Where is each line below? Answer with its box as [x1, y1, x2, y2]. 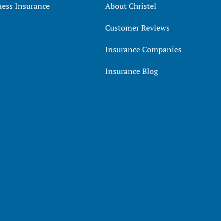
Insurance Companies [105, 43, 182, 55]
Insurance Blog [105, 65, 158, 76]
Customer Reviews [105, 22, 170, 33]
